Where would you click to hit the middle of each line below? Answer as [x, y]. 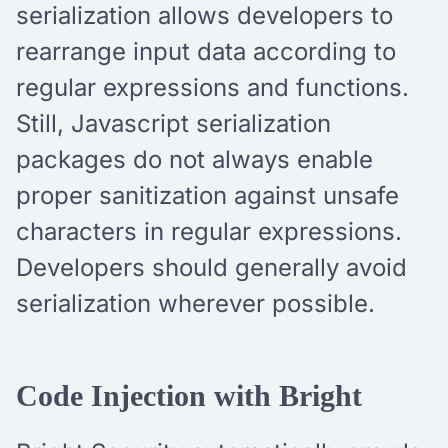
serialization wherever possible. [195, 303]
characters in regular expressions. [209, 231]
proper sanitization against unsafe [207, 195]
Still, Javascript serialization [173, 123]
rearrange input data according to [206, 51]
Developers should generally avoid [211, 267]
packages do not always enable [194, 159]
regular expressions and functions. [212, 87]
